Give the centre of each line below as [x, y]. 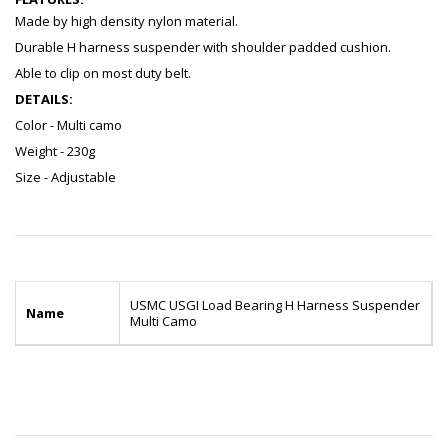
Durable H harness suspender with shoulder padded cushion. [203, 47]
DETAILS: [44, 99]
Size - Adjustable [65, 177]
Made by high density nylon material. [126, 21]
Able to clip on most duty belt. [103, 73]
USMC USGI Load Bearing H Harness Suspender [275, 305]
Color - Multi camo [68, 125]
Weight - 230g [55, 151]
